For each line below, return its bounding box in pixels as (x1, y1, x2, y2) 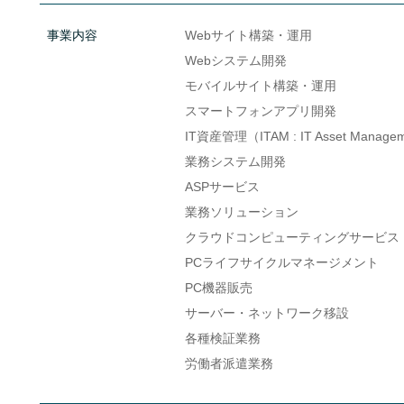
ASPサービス (184, 179, 260, 194)
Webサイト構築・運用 (184, 28, 312, 42)
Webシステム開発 (184, 53, 287, 68)
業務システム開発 (184, 154, 286, 169)
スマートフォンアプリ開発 (184, 104, 336, 118)
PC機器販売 (184, 280, 252, 295)
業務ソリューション (184, 205, 298, 219)
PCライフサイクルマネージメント (184, 255, 379, 270)
